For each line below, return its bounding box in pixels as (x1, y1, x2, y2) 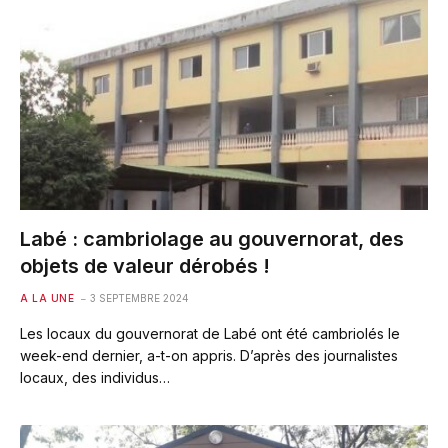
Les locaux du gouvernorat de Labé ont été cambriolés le (20, 325, 400, 342)
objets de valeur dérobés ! (20, 254, 270, 278)
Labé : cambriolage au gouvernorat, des (20, 227, 404, 251)
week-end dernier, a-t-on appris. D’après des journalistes (20, 347, 398, 364)
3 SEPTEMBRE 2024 (90, 292, 189, 304)
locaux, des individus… (20, 369, 170, 386)
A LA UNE (20, 292, 74, 304)
